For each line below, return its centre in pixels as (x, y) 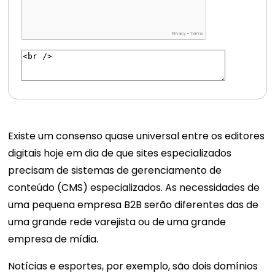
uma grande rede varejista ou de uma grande (117, 222)
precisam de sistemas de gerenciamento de (115, 170)
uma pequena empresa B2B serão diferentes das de (134, 205)
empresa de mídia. (53, 239)
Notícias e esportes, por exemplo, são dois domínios (133, 266)
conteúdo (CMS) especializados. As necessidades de (134, 188)
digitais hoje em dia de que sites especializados (120, 153)
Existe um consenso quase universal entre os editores (137, 136)
